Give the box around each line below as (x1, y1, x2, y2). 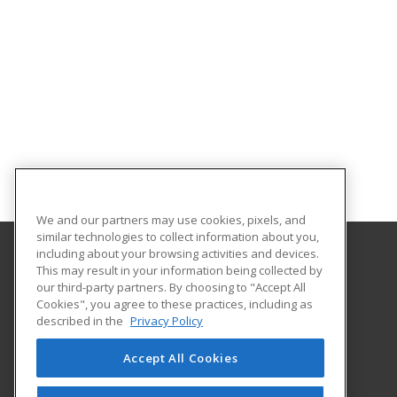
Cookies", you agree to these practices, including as (36, 295, 313, 312)
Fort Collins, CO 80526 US (78, 324, 209, 340)
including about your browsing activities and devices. (36, 245, 319, 261)
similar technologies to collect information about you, (36, 228, 319, 245)
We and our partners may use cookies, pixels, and (36, 211, 306, 228)
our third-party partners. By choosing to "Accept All (36, 278, 306, 295)
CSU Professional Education (78, 266, 233, 282)
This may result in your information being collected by (36, 261, 323, 278)
